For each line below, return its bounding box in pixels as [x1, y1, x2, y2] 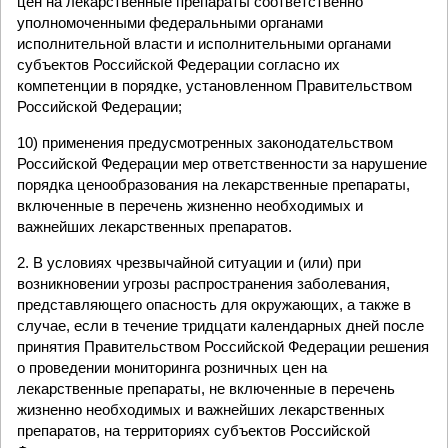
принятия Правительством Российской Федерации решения [17, 338, 429, 355]
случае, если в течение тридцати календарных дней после [17, 317, 424, 334]
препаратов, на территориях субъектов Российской [17, 422, 370, 439]
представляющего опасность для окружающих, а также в [17, 296, 411, 313]
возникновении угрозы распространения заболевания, [17, 275, 390, 292]
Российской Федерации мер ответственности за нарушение [17, 155, 427, 172]
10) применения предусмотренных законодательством [17, 134, 393, 151]
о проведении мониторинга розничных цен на [17, 359, 327, 376]
